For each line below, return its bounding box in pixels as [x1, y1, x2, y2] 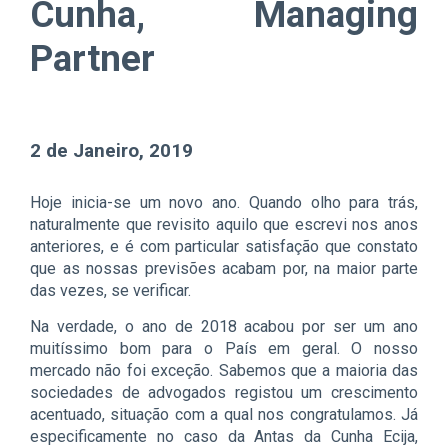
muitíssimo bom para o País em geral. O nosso [30, 338, 418, 358]
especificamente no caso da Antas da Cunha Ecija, [30, 426, 418, 446]
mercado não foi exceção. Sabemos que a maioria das [30, 360, 418, 380]
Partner [30, 37, 155, 80]
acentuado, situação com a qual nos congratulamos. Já [30, 404, 418, 424]
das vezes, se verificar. [30, 280, 191, 300]
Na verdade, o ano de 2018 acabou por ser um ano [30, 316, 418, 336]
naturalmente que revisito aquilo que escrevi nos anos [30, 214, 418, 234]
